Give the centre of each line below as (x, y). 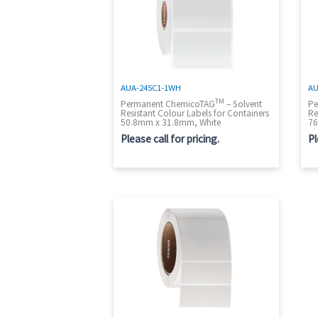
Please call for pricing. (170, 138)
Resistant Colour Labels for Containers (195, 114)
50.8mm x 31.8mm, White (171, 123)
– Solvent (243, 104)
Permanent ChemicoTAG (168, 104)
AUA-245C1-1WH (151, 87)
